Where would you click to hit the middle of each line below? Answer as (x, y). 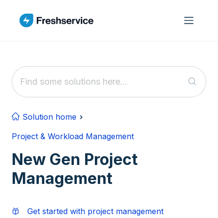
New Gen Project (75, 159)
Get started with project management (95, 211)
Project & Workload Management (73, 136)
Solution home (48, 117)
